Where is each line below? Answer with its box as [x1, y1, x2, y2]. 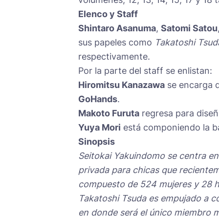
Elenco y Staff [78, 8, 138, 19]
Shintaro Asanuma [78, 22, 156, 33]
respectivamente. [78, 51, 150, 62]
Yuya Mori [78, 122, 121, 132]
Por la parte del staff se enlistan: [78, 65, 212, 76]
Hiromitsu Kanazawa [78, 79, 165, 90]
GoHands [78, 93, 117, 104]
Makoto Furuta [78, 108, 139, 118]
